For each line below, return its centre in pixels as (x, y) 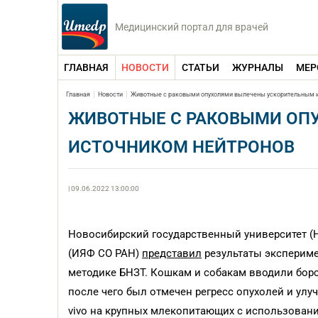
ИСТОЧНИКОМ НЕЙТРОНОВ (181, 147)
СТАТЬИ (201, 67)
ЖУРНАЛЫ (258, 67)
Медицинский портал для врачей (192, 27)
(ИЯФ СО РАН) (105, 253)
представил (172, 253)
